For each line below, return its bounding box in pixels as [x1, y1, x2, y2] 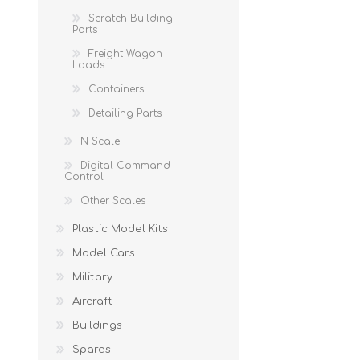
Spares [72, 343, 111, 355]
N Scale [80, 135, 120, 147]
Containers [88, 83, 144, 95]
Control [64, 170, 104, 182]
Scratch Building [88, 12, 173, 24]
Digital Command [80, 159, 170, 171]
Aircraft [72, 295, 112, 307]
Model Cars [72, 247, 135, 259]
